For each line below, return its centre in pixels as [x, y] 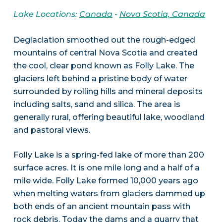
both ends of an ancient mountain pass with [102, 207]
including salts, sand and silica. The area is [97, 105]
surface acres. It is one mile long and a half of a [106, 168]
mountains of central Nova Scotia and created [105, 53]
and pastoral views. [52, 130]
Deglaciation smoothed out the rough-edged [104, 40]
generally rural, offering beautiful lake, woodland [109, 117]
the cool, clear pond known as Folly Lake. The [104, 66]
